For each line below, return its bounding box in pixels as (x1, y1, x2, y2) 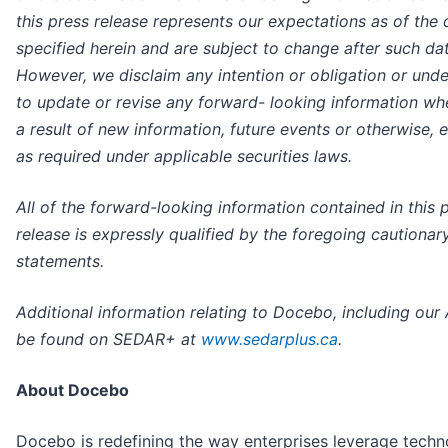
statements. (16, 251, 104, 272)
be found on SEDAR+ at (16, 329, 201, 350)
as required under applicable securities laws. (16, 146, 352, 167)
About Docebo (16, 380, 129, 401)
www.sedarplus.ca (201, 329, 338, 350)
